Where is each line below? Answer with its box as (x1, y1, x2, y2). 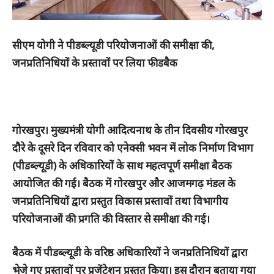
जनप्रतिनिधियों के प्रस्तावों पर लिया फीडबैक (12, 56, 177, 70)
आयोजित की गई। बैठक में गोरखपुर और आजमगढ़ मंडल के (12, 176, 235, 191)
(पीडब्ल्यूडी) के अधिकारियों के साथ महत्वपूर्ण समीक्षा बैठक (12, 158, 232, 173)
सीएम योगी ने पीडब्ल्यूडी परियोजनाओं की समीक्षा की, (12, 38, 215, 53)
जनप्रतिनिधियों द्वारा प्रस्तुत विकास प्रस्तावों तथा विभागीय (12, 194, 228, 209)
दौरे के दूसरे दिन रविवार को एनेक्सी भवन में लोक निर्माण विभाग (12, 141, 253, 155)
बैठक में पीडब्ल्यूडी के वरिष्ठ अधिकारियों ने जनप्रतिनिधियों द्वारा (12, 245, 248, 260)
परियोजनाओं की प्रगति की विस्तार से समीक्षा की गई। (12, 212, 210, 226)
